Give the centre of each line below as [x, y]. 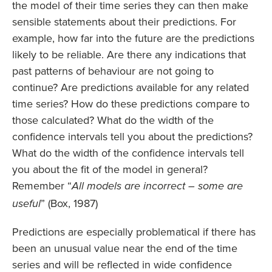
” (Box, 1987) [69, 203]
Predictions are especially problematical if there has [134, 232]
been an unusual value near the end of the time [125, 248]
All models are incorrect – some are [157, 187]
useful [26, 204]
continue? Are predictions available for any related [131, 87]
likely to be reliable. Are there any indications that [129, 55]
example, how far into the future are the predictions [133, 38]
